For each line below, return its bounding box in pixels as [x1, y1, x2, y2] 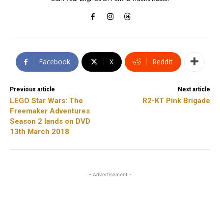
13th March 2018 [10, 127, 69, 136]
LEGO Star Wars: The [10, 96, 83, 105]
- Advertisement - [88, 171, 132, 177]
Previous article [10, 85, 55, 93]
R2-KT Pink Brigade [142, 96, 210, 105]
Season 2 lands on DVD [10, 116, 90, 126]
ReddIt [152, 56, 173, 66]
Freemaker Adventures [10, 106, 90, 115]
